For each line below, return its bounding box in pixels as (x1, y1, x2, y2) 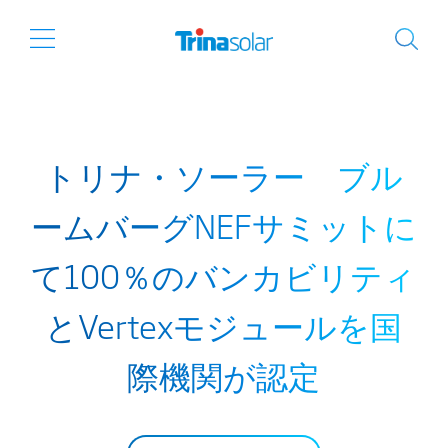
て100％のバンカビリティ (31, 251, 417, 299)
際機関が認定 (127, 351, 321, 399)
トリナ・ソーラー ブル (44, 151, 404, 199)
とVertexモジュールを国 (45, 301, 403, 349)
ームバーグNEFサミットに (30, 201, 417, 249)
